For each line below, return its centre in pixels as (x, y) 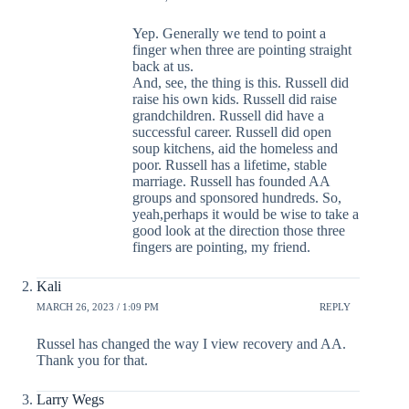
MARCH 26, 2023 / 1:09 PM (98, 306)
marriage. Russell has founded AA (231, 182)
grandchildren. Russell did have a (228, 116)
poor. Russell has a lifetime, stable (230, 165)
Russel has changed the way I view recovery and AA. (191, 344)
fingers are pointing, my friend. (221, 247)
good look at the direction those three (239, 231)
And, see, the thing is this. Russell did (241, 83)
